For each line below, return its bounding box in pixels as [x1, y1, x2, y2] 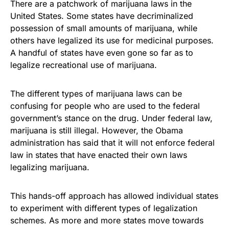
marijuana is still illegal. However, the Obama [10, 125, 183, 135]
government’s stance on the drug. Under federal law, [10, 112, 213, 123]
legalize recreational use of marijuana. [10, 59, 157, 70]
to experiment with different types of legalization [10, 202, 197, 213]
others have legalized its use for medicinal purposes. [10, 35, 214, 45]
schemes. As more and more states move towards [10, 215, 203, 225]
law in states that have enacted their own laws [10, 149, 187, 160]
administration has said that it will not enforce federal [10, 137, 215, 148]
